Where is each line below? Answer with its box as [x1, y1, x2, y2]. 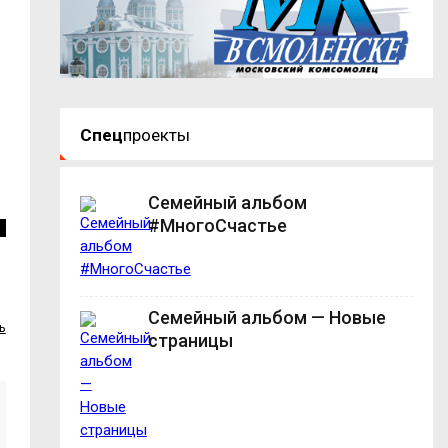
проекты [122, 125, 190, 146]
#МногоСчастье [147, 215, 287, 237]
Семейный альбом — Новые [147, 307, 386, 329]
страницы [147, 330, 233, 352]
